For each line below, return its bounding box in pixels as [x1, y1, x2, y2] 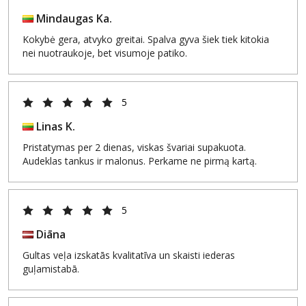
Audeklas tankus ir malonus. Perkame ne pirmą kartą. [23, 154, 257, 167]
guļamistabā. [23, 262, 79, 275]
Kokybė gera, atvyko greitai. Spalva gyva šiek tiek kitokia [23, 33, 269, 46]
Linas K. [33, 119, 75, 134]
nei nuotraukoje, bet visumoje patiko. [23, 46, 187, 59]
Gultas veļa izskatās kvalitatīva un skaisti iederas [23, 249, 235, 262]
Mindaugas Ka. [33, 11, 112, 26]
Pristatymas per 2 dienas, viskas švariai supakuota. [23, 141, 246, 154]
